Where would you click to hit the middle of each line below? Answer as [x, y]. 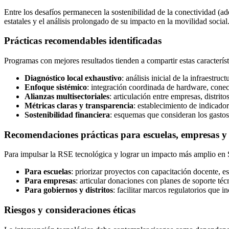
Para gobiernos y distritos [69, 190]
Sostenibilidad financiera [67, 115]
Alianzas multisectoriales [67, 96]
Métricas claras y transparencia [79, 106]
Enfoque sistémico [56, 87]
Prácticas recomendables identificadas [83, 41]
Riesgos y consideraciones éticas [70, 210]
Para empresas [50, 181]
